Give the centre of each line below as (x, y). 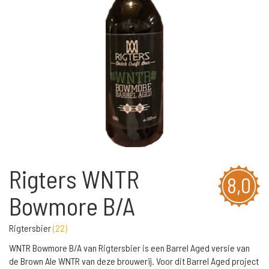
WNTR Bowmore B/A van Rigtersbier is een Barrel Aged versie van (129, 248)
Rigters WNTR (74, 179)
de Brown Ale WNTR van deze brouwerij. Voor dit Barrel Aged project (134, 261)
